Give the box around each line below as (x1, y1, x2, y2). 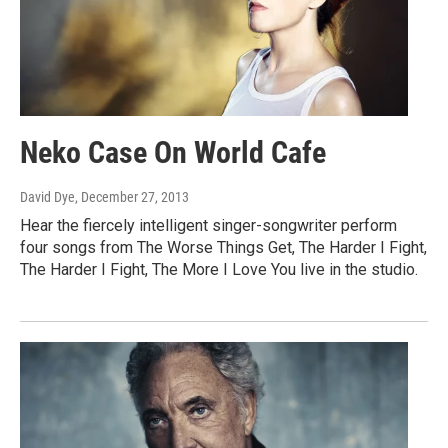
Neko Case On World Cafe (20, 134, 326, 170)
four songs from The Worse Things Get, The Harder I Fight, (20, 237, 427, 257)
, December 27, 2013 (75, 188, 189, 205)
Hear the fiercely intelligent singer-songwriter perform (20, 215, 397, 235)
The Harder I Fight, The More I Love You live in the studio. (20, 259, 418, 279)
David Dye (20, 188, 75, 205)
